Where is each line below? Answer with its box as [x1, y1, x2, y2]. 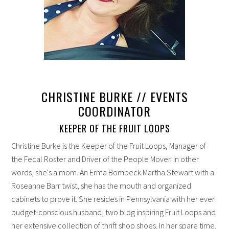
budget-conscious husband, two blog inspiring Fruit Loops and [11, 207, 216, 217]
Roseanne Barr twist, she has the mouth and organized [11, 180, 192, 191]
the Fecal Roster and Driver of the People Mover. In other [11, 153, 199, 164]
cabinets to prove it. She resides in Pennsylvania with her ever [11, 193, 215, 204]
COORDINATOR [78, 101, 151, 120]
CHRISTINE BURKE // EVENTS [41, 87, 188, 106]
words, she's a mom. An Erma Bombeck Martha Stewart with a [11, 167, 215, 177]
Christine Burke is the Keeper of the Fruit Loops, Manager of [11, 140, 207, 151]
